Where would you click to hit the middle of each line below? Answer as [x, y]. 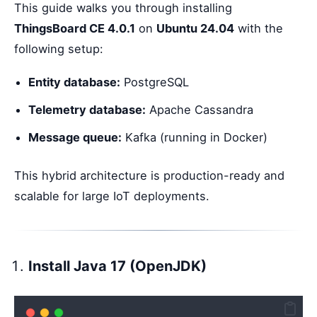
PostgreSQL [155, 82]
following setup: [59, 49]
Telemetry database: [87, 110]
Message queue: [75, 138]
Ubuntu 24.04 [195, 29]
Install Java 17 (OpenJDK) [117, 266]
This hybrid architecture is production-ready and [149, 176]
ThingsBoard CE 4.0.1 [75, 29]
